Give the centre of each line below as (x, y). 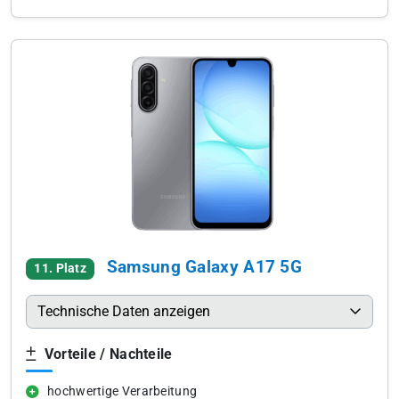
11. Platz (61, 269)
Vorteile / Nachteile (106, 354)
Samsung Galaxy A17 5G (204, 267)
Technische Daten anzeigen (124, 311)
